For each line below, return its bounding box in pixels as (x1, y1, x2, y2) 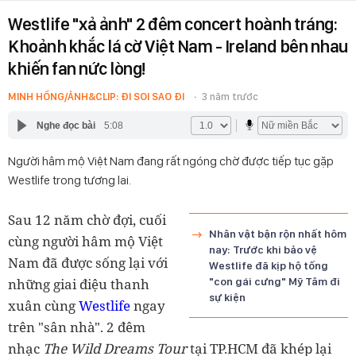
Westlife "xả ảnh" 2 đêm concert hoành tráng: (8, 14, 337, 34)
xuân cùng (8, 296, 79, 315)
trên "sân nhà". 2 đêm (8, 318, 145, 336)
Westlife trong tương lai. (8, 172, 131, 188)
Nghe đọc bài (36, 119, 95, 131)
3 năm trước (202, 91, 258, 103)
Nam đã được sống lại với (8, 253, 168, 272)
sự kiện (209, 291, 246, 304)
